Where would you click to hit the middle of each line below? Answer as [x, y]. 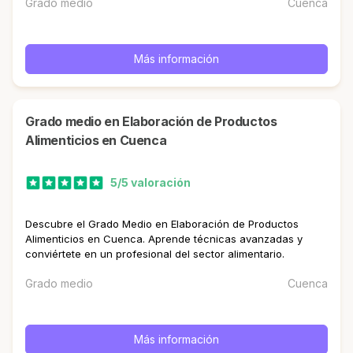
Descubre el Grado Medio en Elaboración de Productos [162, 223]
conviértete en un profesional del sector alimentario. [155, 253]
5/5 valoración [150, 183]
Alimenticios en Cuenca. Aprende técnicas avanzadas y [164, 238]
